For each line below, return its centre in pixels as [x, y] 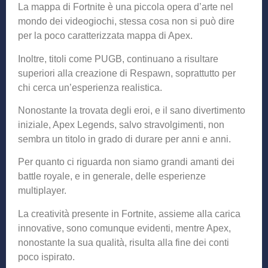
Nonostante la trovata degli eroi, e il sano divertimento [132, 111]
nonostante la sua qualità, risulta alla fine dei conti [124, 242]
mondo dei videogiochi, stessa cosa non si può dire [126, 22]
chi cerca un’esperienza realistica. [90, 87]
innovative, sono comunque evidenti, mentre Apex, [124, 228]
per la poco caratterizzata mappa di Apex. [105, 36]
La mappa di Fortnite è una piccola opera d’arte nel [126, 7]
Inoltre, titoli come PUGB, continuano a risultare [118, 59]
